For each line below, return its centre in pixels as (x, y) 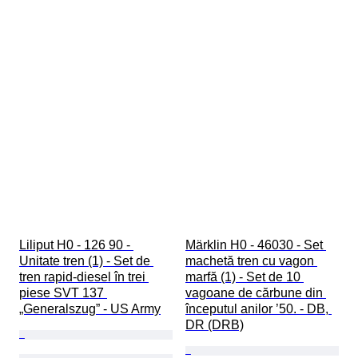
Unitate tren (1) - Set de (86, 261)
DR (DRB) (215, 325)
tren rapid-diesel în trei (84, 277)
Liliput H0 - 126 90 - (76, 245)
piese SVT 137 (63, 293)
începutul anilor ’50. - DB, (259, 309)
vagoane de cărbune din (256, 293)
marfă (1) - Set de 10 (245, 277)
